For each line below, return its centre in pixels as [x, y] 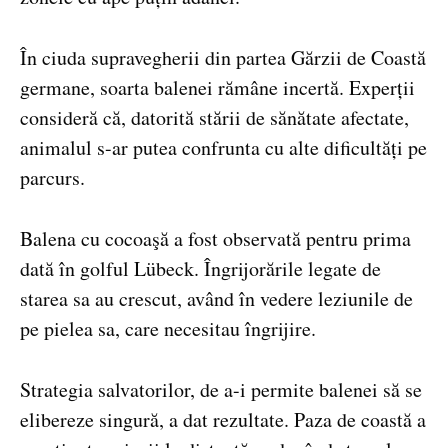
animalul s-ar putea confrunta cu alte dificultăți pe [223, 148]
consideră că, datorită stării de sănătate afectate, [214, 118]
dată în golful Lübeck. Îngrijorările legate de [200, 268]
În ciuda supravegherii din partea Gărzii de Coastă [223, 58]
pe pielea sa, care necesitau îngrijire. [168, 328]
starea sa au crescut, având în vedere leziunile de [216, 298]
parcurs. [52, 178]
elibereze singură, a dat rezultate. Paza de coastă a [223, 419]
